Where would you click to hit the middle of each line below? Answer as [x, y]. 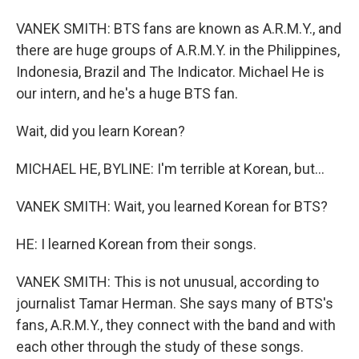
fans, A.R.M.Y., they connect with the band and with [176, 325]
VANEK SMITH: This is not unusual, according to [167, 282]
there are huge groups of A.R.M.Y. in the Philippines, [178, 50]
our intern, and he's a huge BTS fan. [127, 93]
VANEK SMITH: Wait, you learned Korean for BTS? [172, 206]
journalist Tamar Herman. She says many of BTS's [175, 303]
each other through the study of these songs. [160, 347]
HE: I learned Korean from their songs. [136, 244]
